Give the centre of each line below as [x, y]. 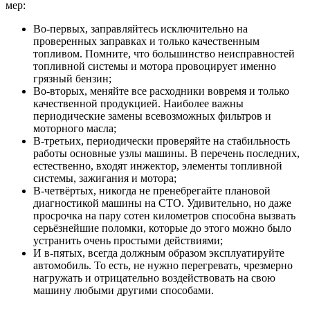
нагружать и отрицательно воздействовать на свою [154, 277]
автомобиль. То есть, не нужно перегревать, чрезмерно [163, 265]
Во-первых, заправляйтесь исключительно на [140, 28]
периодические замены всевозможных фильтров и [152, 116]
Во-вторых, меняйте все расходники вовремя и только [161, 91]
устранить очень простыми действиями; [128, 240]
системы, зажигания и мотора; [105, 178]
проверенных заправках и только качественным [146, 41]
